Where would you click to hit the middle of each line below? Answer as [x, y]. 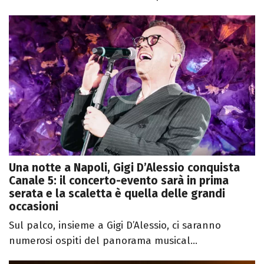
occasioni [34, 207]
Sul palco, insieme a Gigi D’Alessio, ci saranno [115, 226]
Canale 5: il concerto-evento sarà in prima [119, 181]
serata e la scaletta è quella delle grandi [117, 194]
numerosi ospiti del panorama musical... [103, 241]
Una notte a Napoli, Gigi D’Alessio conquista [124, 168]
